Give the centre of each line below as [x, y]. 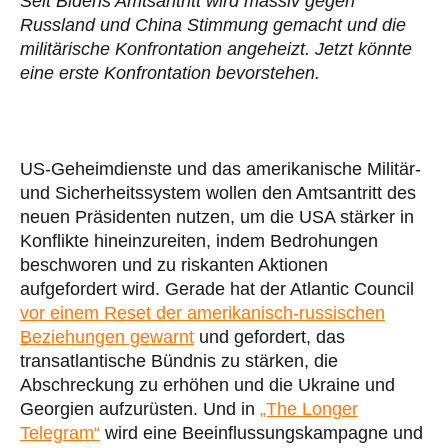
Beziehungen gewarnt [107, 336]
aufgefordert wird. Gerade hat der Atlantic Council [217, 288]
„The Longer [309, 408]
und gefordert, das [269, 336]
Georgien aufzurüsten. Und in [140, 408]
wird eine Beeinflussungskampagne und [261, 432]
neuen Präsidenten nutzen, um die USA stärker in [217, 216]
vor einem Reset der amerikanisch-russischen [202, 312]
